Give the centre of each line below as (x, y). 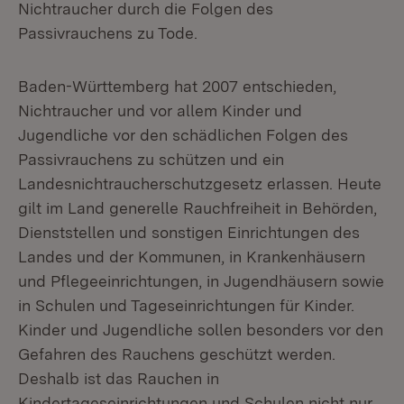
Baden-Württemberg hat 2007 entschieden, (177, 86)
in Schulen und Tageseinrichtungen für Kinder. (186, 305)
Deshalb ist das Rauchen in (119, 378)
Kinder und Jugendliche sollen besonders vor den (201, 330)
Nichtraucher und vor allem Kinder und (160, 110)
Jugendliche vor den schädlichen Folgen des (183, 135)
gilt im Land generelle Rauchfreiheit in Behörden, (197, 208)
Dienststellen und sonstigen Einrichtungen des (189, 232)
